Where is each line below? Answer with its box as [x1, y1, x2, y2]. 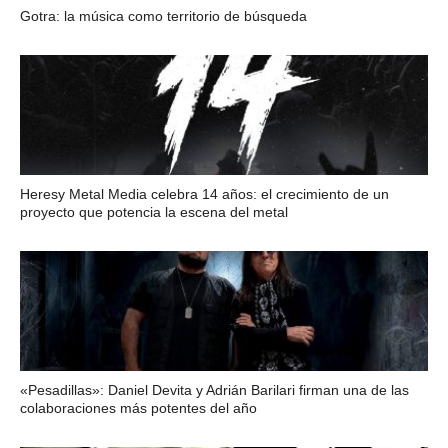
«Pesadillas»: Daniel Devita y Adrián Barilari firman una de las [19, 382, 409, 398]
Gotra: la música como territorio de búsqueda [19, 8, 307, 24]
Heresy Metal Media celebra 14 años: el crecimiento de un [19, 186, 389, 202]
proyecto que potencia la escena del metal [19, 204, 288, 220]
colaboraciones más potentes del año [19, 400, 257, 416]
